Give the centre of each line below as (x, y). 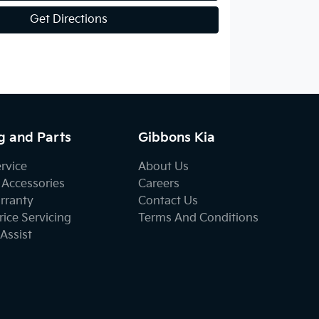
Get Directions (68, 20)
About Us (164, 167)
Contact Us (168, 201)
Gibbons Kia (177, 138)
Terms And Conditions (199, 218)
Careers (159, 184)
